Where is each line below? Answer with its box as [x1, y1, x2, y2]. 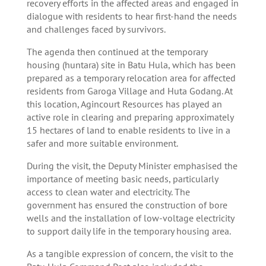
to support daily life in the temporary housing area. [26, 224, 231, 237]
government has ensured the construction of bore [26, 198, 227, 211]
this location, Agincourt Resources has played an [26, 97, 222, 110]
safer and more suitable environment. [26, 137, 178, 149]
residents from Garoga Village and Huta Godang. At [26, 84, 233, 97]
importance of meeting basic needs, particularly [26, 172, 218, 185]
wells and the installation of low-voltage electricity [26, 211, 234, 224]
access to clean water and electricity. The [26, 185, 190, 198]
